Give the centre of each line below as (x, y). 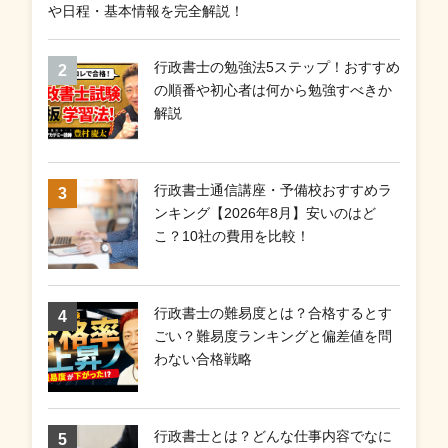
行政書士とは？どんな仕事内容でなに (273, 435)
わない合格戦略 (203, 358)
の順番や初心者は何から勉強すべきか (273, 89)
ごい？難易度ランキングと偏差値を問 (273, 335)
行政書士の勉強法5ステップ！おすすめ (277, 66)
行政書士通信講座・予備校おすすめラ (273, 189)
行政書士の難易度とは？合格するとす (273, 312)
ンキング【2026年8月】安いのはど (265, 212)
